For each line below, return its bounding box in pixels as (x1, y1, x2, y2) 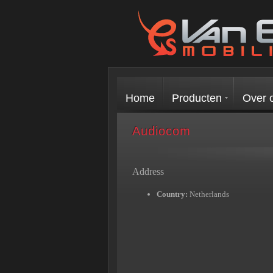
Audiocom (132, 124, 191, 138)
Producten (172, 92, 222, 104)
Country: (157, 189, 190, 199)
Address (132, 166, 164, 177)
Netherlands (190, 189, 229, 199)
